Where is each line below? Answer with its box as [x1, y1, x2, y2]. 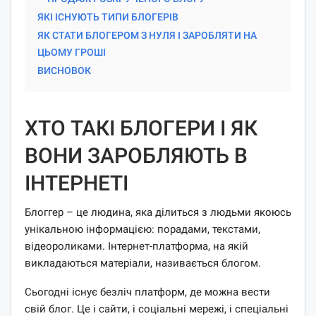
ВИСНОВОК [37, 64, 91, 76]
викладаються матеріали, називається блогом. [25, 256, 261, 269]
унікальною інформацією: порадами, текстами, [25, 222, 260, 236]
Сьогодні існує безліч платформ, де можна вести [25, 285, 270, 298]
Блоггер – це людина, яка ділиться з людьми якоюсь [25, 205, 291, 219]
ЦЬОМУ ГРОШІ [37, 46, 106, 58]
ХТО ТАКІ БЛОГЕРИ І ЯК [25, 115, 257, 140]
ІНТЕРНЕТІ [25, 170, 128, 195]
